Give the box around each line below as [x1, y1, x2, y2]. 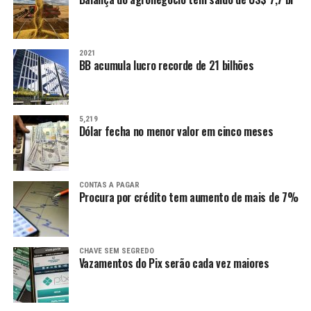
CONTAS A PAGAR [78, 180, 140, 190]
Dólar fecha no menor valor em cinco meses [78, 123, 274, 140]
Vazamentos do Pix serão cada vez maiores [78, 255, 269, 272]
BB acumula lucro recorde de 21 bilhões [78, 57, 254, 74]
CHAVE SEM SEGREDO [78, 246, 154, 256]
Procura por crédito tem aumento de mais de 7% [78, 189, 299, 206]
